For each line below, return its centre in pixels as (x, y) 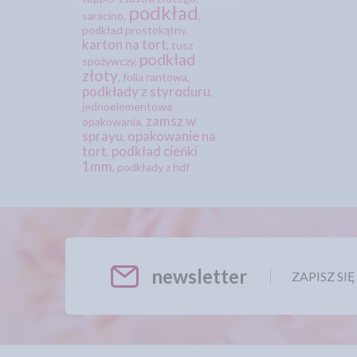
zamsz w (171, 121)
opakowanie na (172, 136)
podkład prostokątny (134, 30)
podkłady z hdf (153, 167)
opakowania (112, 122)
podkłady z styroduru (146, 92)
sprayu (102, 136)
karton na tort (124, 45)
